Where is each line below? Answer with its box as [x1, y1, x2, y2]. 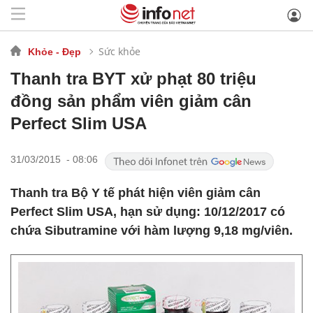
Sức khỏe [99, 44, 140, 58]
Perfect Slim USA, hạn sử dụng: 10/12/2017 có [10, 205, 285, 219]
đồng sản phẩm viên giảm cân [10, 92, 252, 110]
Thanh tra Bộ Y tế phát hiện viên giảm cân [10, 186, 261, 200]
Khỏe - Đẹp [28, 45, 81, 57]
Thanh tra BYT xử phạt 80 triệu [10, 69, 256, 88]
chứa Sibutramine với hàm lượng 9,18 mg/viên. [10, 224, 293, 238]
